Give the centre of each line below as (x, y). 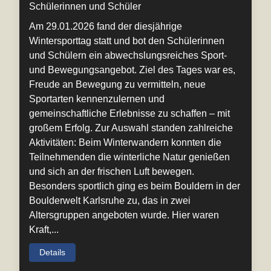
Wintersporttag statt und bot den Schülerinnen (127, 41)
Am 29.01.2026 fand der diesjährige (106, 27)
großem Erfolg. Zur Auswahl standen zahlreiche (131, 128)
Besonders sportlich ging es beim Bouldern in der (135, 186)
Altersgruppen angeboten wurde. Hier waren (124, 215)
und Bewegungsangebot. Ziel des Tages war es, (132, 70)
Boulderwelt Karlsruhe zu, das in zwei (110, 201)
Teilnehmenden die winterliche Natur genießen (129, 157)
